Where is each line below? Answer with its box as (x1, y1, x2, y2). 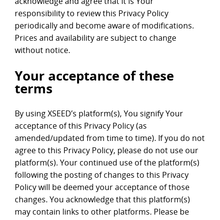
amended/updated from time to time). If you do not (15, 133, 205, 144)
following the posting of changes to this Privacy (15, 169, 189, 181)
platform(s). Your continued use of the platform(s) (15, 157, 199, 168)
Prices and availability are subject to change (15, 32, 176, 44)
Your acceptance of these (15, 67, 174, 85)
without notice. (15, 45, 70, 56)
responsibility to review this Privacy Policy (15, 8, 168, 19)
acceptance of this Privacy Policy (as (15, 120, 147, 132)
